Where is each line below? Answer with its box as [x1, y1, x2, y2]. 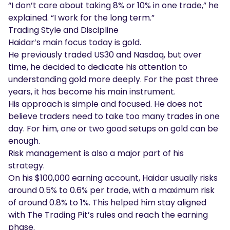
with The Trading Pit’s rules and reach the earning [8, 208, 208, 221]
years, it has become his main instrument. [8, 85, 176, 98]
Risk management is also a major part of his [8, 147, 184, 159]
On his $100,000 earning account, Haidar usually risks [8, 171, 218, 184]
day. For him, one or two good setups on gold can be [8, 122, 218, 135]
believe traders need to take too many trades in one [8, 110, 220, 122]
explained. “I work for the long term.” [8, 11, 155, 24]
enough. [8, 135, 40, 147]
